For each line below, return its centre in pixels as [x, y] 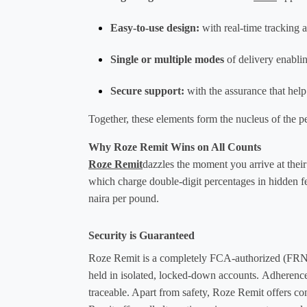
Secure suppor [144, 90]
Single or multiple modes [167, 59]
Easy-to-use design [153, 27]
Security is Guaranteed [142, 235]
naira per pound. [125, 198]
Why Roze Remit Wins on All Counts [175, 147]
